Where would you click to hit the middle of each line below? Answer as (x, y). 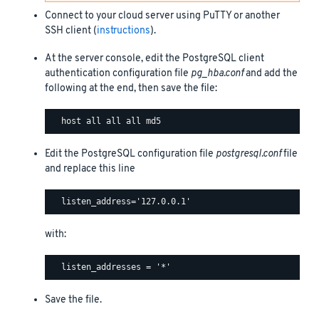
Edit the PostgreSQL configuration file (130, 154)
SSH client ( (71, 31)
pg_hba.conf (217, 73)
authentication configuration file (118, 73)
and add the (271, 73)
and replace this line (90, 169)
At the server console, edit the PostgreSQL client (155, 58)
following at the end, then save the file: (131, 88)
